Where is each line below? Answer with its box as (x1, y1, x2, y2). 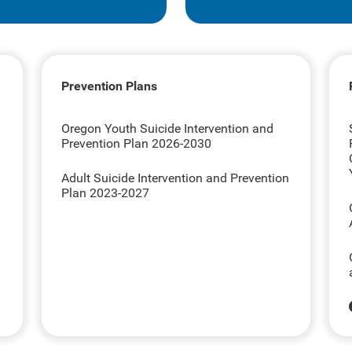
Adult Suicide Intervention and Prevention (60, 170, 289, 185)
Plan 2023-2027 (60, 185, 149, 200)
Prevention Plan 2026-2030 (60, 136, 211, 151)
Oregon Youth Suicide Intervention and (60, 121, 273, 136)
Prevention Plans (60, 79, 157, 93)
